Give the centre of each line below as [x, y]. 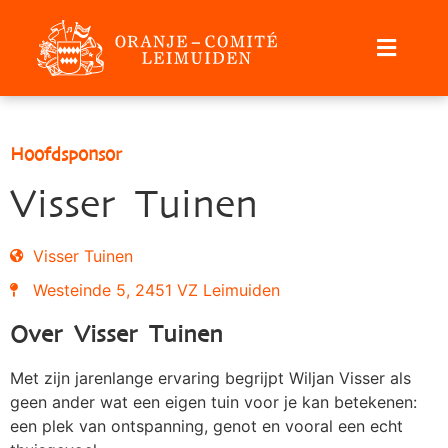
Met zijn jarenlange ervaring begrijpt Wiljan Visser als [210, 378]
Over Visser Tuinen [116, 334]
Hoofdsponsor [66, 155]
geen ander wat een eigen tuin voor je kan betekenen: [213, 402]
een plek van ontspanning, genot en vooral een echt [206, 426]
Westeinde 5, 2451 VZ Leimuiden [156, 290]
